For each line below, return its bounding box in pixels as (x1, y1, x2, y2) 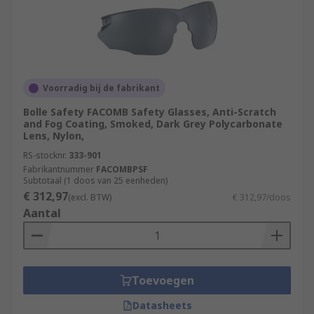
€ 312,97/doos (233, 191, 291, 203)
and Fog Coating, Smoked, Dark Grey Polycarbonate (23, 117, 282, 130)
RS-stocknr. (23, 149, 67, 161)
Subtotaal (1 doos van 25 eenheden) (23, 175, 168, 186)
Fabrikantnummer (23, 163, 94, 175)
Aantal (23, 205, 61, 221)
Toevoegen (131, 273, 194, 288)
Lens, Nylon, (23, 129, 84, 142)
